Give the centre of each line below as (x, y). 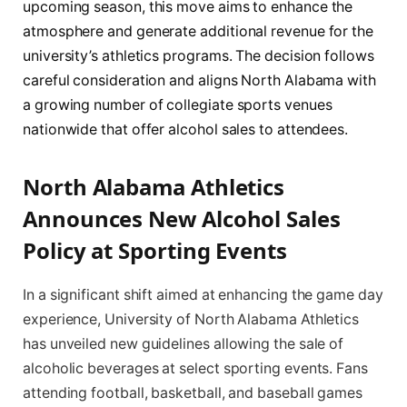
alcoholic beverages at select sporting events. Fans (195, 368)
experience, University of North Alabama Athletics (191, 319)
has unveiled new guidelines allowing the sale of (184, 343)
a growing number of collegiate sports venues (178, 104)
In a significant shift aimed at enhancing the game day (203, 294)
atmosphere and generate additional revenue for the (199, 31)
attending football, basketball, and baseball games (193, 392)
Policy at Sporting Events (155, 250)
